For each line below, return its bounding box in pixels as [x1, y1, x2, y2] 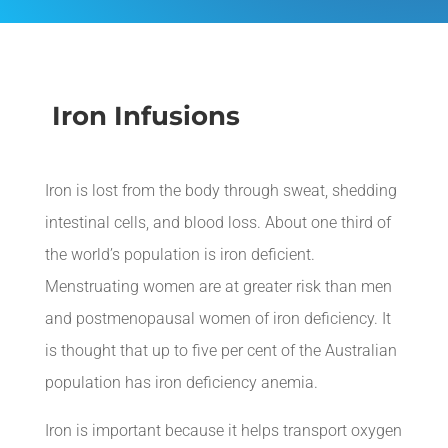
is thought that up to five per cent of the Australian [44, 341, 397, 360]
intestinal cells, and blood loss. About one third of [44, 213, 391, 232]
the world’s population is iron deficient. [44, 245, 315, 264]
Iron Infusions [44, 100, 240, 132]
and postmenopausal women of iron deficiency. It [44, 309, 391, 328]
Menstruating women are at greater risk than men [44, 277, 392, 296]
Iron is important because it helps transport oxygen [44, 421, 402, 440]
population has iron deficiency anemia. [44, 373, 318, 392]
